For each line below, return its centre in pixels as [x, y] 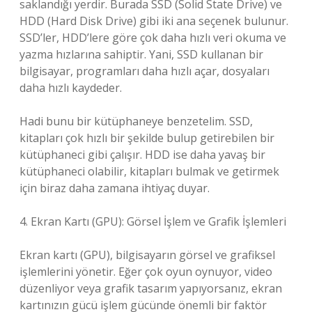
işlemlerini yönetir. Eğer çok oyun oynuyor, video [146, 272]
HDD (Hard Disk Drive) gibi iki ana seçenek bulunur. [154, 21]
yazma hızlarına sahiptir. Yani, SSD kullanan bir [141, 54]
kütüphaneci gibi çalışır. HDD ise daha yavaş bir [142, 155]
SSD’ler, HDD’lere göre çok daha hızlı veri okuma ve [153, 38]
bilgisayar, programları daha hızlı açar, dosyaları [145, 71]
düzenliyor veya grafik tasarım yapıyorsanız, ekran [151, 288]
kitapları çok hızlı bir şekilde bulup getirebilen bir [147, 138]
